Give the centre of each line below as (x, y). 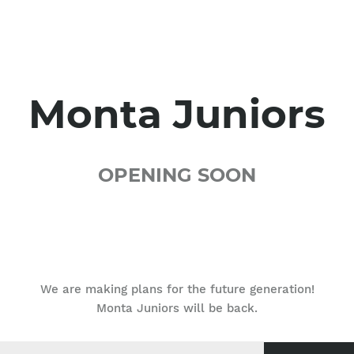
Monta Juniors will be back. (177, 308)
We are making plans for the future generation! (177, 289)
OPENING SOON (177, 175)
